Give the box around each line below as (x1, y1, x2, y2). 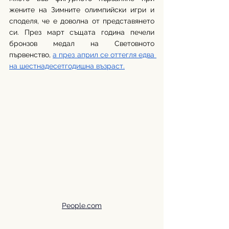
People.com (62, 201, 102, 210)
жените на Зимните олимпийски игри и (9, 6, 154, 14)
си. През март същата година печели (9, 28, 154, 36)
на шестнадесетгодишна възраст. (9, 62, 125, 70)
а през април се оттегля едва (53, 51, 155, 59)
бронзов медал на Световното (9, 39, 154, 48)
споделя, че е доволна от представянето (9, 17, 154, 25)
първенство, (9, 51, 53, 59)
